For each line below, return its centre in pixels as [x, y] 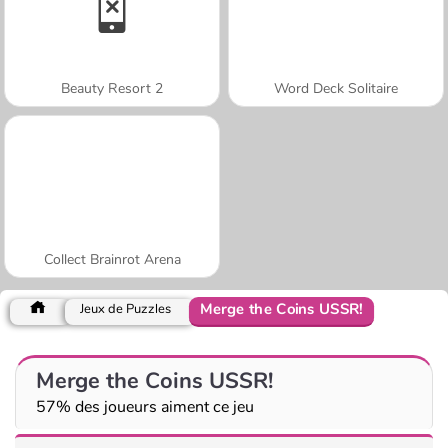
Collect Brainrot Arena [112, 259]
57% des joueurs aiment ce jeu [145, 406]
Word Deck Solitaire [336, 88]
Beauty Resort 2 [112, 88]
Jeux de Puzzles [125, 308]
